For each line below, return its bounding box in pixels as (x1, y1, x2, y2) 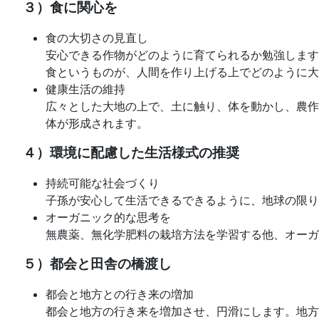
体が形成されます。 (46, 116, 148, 131)
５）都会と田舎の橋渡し (23, 256, 172, 273)
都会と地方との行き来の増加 (46, 287, 194, 302)
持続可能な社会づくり (46, 176, 159, 191)
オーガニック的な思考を (46, 210, 171, 225)
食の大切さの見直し (46, 31, 148, 46)
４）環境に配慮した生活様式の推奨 (23, 145, 239, 162)
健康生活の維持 (46, 82, 125, 97)
